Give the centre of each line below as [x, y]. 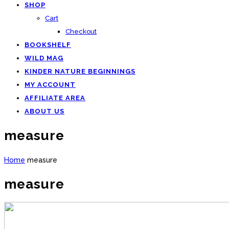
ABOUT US [44, 111]
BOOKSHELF [48, 45]
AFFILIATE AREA [55, 98]
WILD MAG [44, 58]
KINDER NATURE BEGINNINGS [80, 71]
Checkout [81, 31]
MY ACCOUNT [50, 85]
